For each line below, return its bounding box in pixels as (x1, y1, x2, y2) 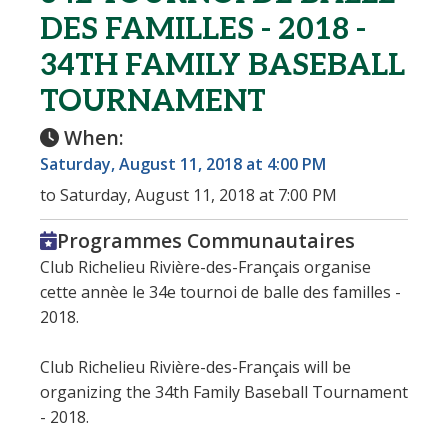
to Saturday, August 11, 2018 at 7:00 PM (40, 183, 337, 206)
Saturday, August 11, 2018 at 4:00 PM (40, 152, 326, 175)
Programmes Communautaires (57, 226, 355, 254)
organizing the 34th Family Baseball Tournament (40, 380, 408, 403)
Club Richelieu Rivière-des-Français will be (40, 355, 351, 378)
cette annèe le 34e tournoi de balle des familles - (40, 280, 401, 303)
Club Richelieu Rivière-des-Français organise (40, 255, 371, 278)
